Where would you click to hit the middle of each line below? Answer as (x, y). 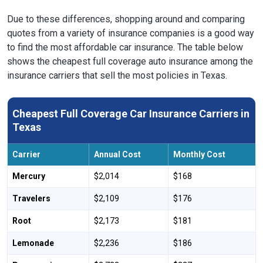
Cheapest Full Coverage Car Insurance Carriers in (131, 113)
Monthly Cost (199, 154)
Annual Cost (117, 154)
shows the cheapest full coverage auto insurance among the (130, 61)
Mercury (29, 176)
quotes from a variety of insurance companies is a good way (131, 33)
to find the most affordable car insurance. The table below (125, 47)
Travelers (31, 198)
